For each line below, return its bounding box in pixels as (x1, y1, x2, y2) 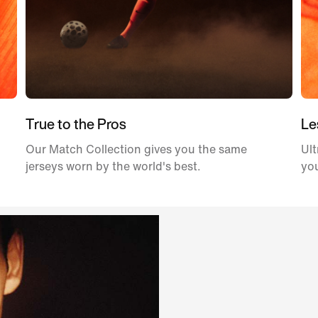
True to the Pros (26, 113, 126, 134)
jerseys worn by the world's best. (26, 160, 201, 172)
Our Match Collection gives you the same (26, 143, 247, 155)
